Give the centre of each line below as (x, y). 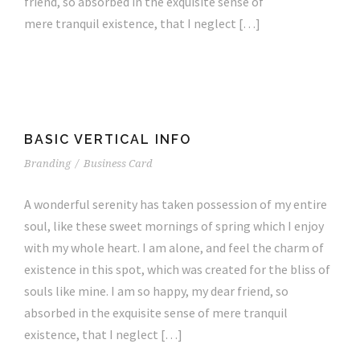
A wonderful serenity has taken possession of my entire (176, 204)
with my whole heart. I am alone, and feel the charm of (174, 247)
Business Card (118, 163)
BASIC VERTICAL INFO (108, 139)
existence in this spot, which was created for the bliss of (177, 269)
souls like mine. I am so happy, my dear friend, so (156, 290)
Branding (47, 163)
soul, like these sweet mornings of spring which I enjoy (174, 225)
